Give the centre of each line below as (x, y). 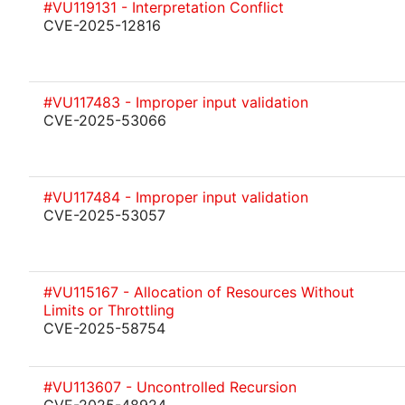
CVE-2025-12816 (102, 25)
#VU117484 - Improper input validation (176, 197)
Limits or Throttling (109, 310)
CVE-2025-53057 (104, 215)
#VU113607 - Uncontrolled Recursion (170, 387)
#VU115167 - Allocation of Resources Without (199, 292)
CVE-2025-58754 (104, 328)
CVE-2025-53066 (105, 120)
